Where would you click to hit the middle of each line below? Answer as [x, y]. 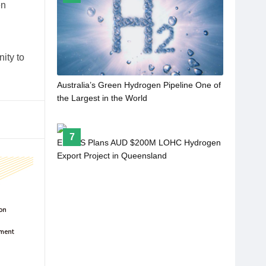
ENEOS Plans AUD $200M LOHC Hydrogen [139, 142]
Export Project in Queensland [112, 155]
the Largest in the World [102, 98]
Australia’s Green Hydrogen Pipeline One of [139, 85]
